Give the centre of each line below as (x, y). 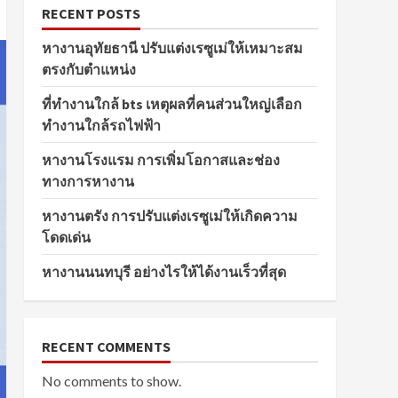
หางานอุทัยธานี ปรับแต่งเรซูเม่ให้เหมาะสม (172, 48)
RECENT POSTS (91, 13)
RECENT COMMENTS (106, 346)
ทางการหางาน (88, 181)
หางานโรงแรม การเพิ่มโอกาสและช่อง (160, 160)
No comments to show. (111, 381)
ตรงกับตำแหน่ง (88, 69)
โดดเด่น (66, 237)
